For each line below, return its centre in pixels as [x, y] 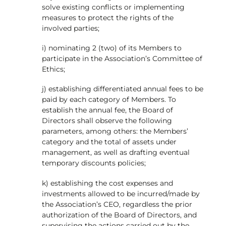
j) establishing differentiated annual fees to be [122, 89]
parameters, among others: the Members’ [115, 131]
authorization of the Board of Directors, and [119, 215]
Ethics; [53, 69]
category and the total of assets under [109, 142]
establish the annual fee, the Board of [107, 110]
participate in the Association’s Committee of [122, 59]
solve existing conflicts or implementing [113, 7]
